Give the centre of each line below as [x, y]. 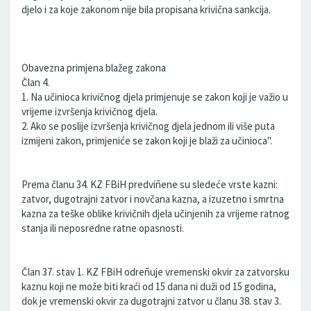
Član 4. [35, 82]
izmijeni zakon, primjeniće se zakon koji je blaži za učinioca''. [147, 141]
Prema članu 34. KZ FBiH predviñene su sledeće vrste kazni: [150, 184]
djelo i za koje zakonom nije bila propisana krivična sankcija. [146, 9]
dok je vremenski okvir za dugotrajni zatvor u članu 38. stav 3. [151, 301]
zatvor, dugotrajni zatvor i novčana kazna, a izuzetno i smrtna [153, 199]
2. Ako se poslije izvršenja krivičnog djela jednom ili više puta [148, 126]
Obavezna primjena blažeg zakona [94, 68]
